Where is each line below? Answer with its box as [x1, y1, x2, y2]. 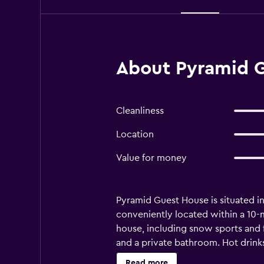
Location [115, 130, 154, 139]
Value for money [115, 153, 187, 163]
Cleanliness [115, 106, 164, 115]
